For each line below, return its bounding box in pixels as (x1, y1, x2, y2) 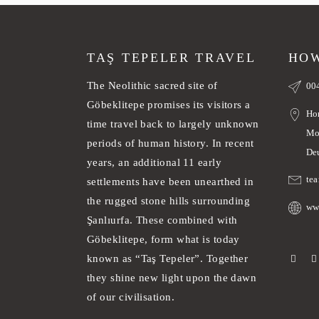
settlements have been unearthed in (87, 176, 254, 188)
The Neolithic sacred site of (87, 80, 218, 92)
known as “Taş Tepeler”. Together (87, 253, 249, 265)
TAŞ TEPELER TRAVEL (87, 51, 256, 66)
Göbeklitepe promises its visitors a (87, 99, 251, 111)
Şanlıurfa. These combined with (87, 214, 238, 226)
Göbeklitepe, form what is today (87, 234, 240, 246)
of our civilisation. (87, 291, 174, 303)
